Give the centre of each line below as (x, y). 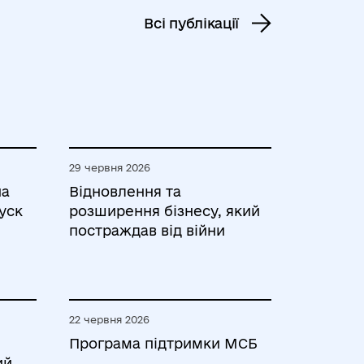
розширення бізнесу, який (165, 211)
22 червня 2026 (109, 319)
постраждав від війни (147, 230)
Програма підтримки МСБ (163, 343)
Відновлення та (125, 191)
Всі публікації (191, 23)
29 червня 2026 (110, 167)
